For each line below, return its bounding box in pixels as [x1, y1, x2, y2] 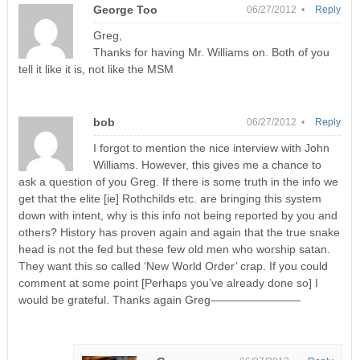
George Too [92, 2, 157, 16]
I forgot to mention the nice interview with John [92, 141, 329, 154]
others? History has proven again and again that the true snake [18, 225, 340, 239]
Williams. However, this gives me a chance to [92, 157, 321, 171]
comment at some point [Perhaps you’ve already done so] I [18, 276, 318, 289]
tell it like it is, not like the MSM [18, 62, 174, 76]
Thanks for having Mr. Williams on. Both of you [92, 45, 329, 59]
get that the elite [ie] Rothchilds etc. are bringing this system [18, 191, 321, 205]
